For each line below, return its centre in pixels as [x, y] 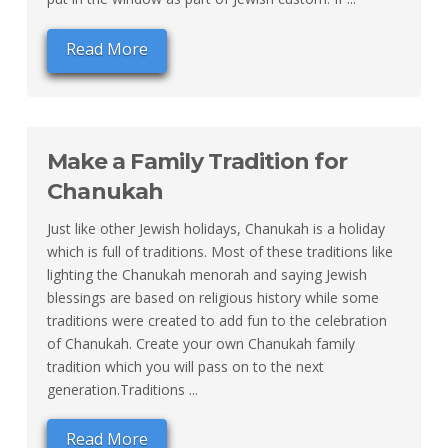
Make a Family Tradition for [197, 161]
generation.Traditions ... [122, 389]
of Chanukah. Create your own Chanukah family [200, 343]
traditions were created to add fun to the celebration [216, 320]
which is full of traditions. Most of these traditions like [219, 251]
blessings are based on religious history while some [212, 297]
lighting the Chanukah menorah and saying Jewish [206, 274]
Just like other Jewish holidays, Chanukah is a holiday [215, 228]
